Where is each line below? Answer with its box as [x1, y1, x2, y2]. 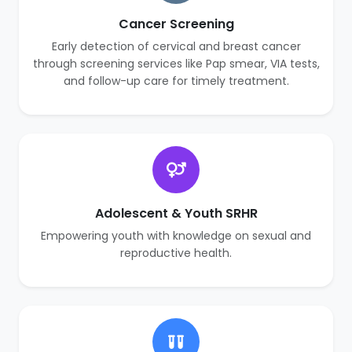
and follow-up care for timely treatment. [63, 73, 289, 89]
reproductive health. [120, 245, 232, 261]
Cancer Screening [118, 15, 234, 33]
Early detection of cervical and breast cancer [51, 38, 301, 54]
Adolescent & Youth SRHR [94, 204, 258, 222]
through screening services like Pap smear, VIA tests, [32, 56, 320, 71]
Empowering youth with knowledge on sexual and [41, 228, 311, 244]
